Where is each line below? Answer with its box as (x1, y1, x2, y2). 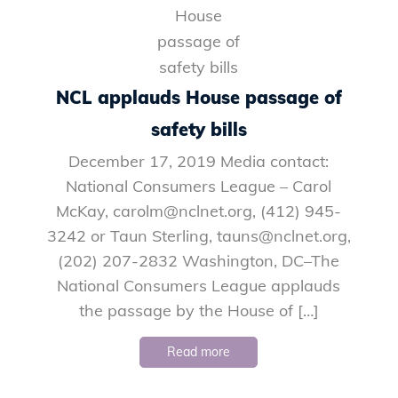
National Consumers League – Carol (66, 175, 332, 196)
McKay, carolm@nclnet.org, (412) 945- (56, 200, 342, 221)
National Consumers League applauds (57, 275, 341, 296)
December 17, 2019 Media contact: (68, 150, 330, 171)
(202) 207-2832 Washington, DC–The (58, 250, 340, 271)
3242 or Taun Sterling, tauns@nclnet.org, (46, 225, 351, 246)
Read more (167, 343, 231, 360)
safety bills (150, 117, 247, 140)
